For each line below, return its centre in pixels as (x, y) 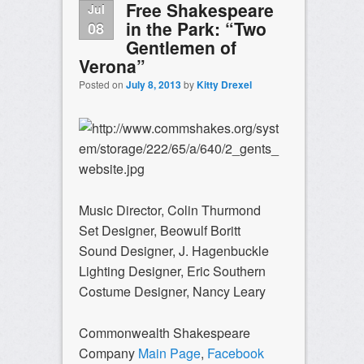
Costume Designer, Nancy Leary (172, 292)
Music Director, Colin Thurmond (169, 210)
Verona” (112, 66)
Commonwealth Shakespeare (164, 333)
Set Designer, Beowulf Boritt (159, 231)
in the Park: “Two (196, 28)
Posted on (102, 84)
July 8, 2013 (153, 85)
